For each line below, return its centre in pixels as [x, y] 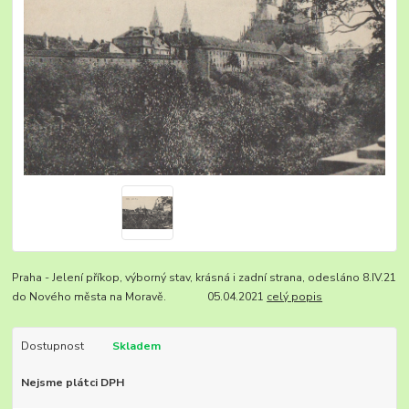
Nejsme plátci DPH [72, 382]
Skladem [136, 346]
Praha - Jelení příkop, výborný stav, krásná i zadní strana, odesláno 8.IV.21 [204, 277]
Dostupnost [52, 346]
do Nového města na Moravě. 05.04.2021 [140, 296]
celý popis [295, 296]
